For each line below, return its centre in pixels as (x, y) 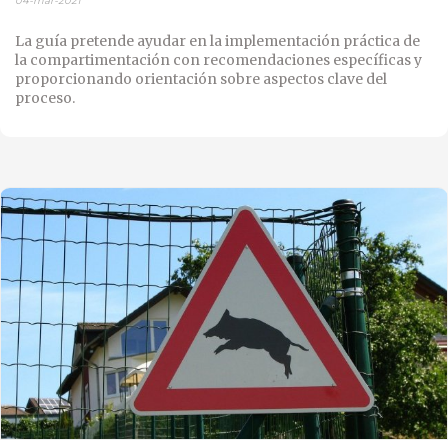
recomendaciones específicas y (312, 59)
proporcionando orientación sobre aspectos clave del (201, 78)
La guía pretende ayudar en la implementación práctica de (217, 40)
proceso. (45, 97)
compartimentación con (116, 59)
